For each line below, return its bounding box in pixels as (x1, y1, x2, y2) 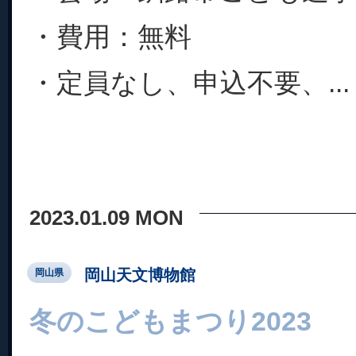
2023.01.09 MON (29, 206, 184, 230)
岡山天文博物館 (84, 265, 195, 284)
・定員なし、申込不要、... (29, 68, 350, 98)
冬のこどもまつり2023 (29, 306, 311, 336)
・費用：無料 (29, 21, 192, 52)
